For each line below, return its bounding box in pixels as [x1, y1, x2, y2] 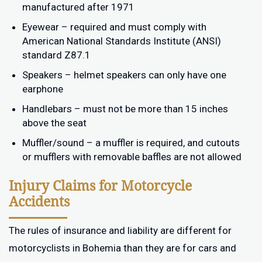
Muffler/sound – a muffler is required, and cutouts [22, 137, 240, 149]
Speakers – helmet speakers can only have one [22, 69, 226, 81]
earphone [22, 83, 63, 95]
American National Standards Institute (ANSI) [22, 35, 221, 47]
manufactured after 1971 [22, 1, 135, 13]
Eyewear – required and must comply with [22, 21, 206, 33]
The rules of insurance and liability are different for [9, 225, 232, 236]
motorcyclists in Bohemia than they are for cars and [9, 242, 236, 254]
